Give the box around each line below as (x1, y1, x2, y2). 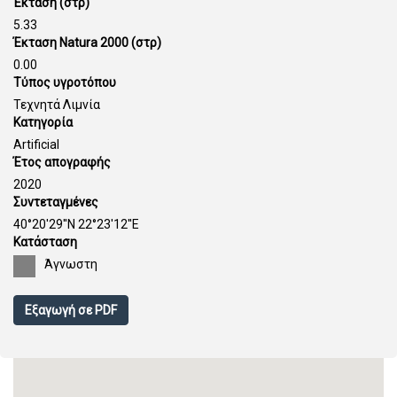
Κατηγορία (13, 115, 73, 129)
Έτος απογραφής (13, 155, 111, 169)
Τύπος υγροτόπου (13, 75, 116, 90)
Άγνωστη (44, 257, 97, 271)
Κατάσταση (13, 235, 77, 249)
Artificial (13, 137, 59, 152)
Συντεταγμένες (13, 195, 98, 209)
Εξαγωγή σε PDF (25, 303, 117, 317)
